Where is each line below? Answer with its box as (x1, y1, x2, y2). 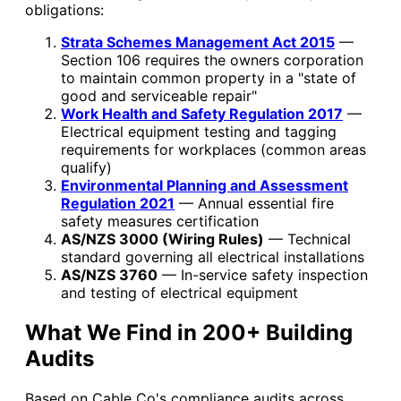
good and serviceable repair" (61, 86, 257, 105)
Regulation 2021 (61, 193, 175, 212)
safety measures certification (61, 211, 259, 230)
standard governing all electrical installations (61, 247, 364, 266)
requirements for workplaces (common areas (61, 140, 366, 158)
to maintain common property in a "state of (61, 68, 356, 87)
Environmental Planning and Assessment (61, 175, 348, 194)
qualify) (61, 158, 112, 176)
